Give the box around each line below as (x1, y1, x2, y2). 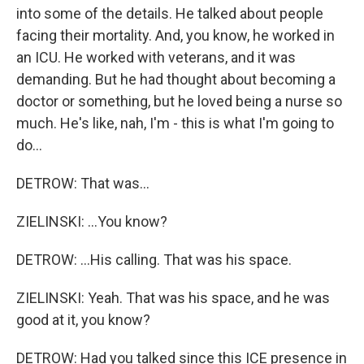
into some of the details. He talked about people (16, 5, 323, 22)
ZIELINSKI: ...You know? (16, 213, 167, 230)
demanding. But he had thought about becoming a (16, 71, 336, 88)
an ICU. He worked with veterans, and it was (16, 49, 296, 66)
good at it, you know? (16, 311, 150, 328)
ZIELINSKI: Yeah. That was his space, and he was (16, 289, 330, 306)
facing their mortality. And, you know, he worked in (16, 27, 335, 44)
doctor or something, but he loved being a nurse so (16, 93, 342, 110)
